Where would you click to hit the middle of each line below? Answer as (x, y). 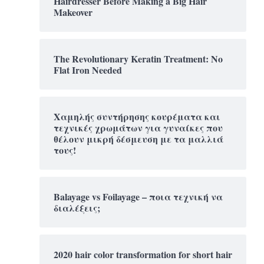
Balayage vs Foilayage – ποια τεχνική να (138, 196)
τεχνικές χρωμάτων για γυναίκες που (138, 127)
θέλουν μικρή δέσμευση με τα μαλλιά (138, 138)
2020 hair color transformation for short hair (143, 254)
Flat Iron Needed (88, 70)
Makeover (73, 12)
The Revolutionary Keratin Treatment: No (138, 58)
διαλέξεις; (77, 207)
